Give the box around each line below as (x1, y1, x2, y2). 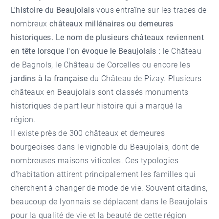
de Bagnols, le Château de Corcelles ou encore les (11, 60, 191, 69)
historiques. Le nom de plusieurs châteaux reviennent (11, 32, 204, 42)
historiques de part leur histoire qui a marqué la (11, 101, 183, 110)
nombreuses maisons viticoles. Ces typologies (11, 155, 179, 165)
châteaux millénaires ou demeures (47, 19, 174, 28)
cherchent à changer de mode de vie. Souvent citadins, (11, 183, 208, 193)
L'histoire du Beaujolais (11, 5, 95, 15)
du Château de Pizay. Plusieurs (88, 73, 202, 83)
